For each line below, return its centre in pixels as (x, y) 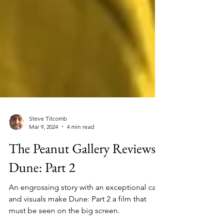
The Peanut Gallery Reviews (82, 183)
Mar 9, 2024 (44, 161)
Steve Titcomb (48, 153)
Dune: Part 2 (42, 202)
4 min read (80, 161)
